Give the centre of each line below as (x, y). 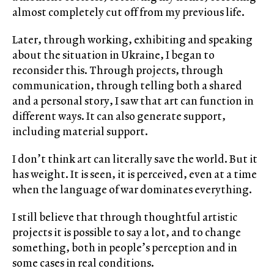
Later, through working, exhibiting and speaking (132, 39)
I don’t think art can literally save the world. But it (135, 158)
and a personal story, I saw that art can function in (133, 100)
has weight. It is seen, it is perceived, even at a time (135, 174)
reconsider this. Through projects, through (118, 70)
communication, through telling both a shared (127, 85)
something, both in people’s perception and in (125, 247)
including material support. (80, 131)
